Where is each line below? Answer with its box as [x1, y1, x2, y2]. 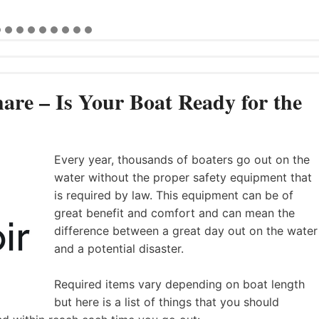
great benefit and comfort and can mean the [54, 205, 295, 220]
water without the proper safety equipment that [54, 169, 312, 184]
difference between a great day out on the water [54, 223, 318, 238]
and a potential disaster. [54, 241, 187, 256]
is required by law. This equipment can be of [54, 187, 293, 202]
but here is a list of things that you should [54, 294, 279, 309]
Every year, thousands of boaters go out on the [54, 152, 310, 167]
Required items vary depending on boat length [54, 276, 305, 291]
